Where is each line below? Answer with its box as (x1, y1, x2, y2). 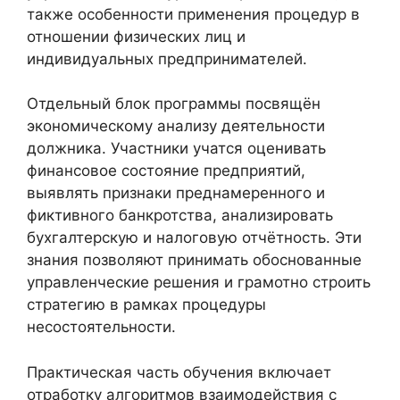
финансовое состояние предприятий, (27, 162, 305, 180)
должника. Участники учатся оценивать (27, 139, 326, 158)
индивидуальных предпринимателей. (27, 49, 307, 68)
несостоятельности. (27, 318, 176, 337)
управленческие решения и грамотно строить (27, 273, 371, 292)
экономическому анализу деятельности (27, 117, 325, 136)
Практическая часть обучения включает (27, 362, 331, 381)
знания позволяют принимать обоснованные (27, 251, 362, 270)
